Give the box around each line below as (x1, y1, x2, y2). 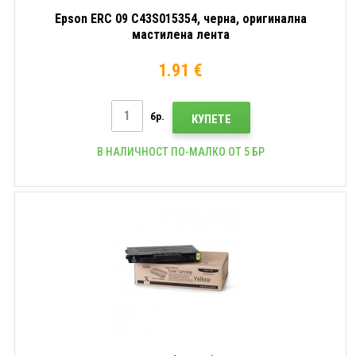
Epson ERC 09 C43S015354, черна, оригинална (54, 10, 307, 26)
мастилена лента (131, 26, 230, 42)
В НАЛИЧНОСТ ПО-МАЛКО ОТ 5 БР (96, 145, 265, 158)
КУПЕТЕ (191, 111, 231, 126)
